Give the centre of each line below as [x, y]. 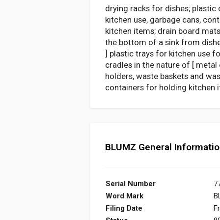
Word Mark [124, 196]
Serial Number [131, 184]
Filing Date [124, 208]
